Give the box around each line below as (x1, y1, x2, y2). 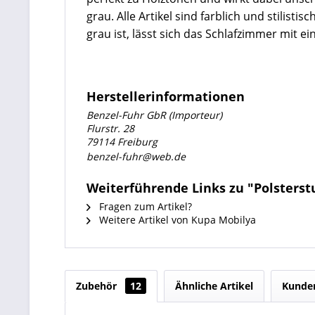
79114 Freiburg (86, 135, 157, 148)
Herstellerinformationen (86, 88, 245, 105)
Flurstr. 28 (86, 122, 134, 135)
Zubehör (76, 279, 120, 292)
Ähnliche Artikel (175, 279, 253, 292)
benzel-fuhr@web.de (86, 150, 186, 163)
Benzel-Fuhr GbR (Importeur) (86, 108, 222, 122)
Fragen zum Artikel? (96, 200, 192, 213)
